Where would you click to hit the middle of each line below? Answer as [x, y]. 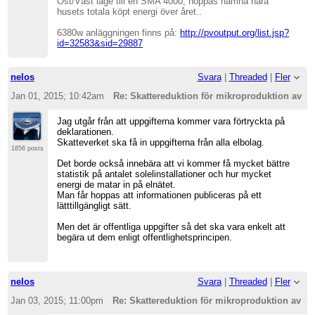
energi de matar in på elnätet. [117, 184]
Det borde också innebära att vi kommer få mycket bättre [174, 163]
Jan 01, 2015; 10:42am [57, 96]
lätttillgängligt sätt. [95, 205]
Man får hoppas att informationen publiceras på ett [160, 195]
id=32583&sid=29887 [100, 43]
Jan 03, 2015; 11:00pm [57, 300]
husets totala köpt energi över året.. [130, 11]
